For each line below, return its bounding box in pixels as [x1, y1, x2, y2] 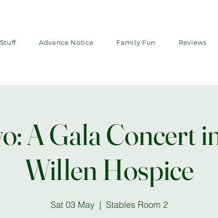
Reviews [179, 38, 207, 46]
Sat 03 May [50, 199, 94, 210]
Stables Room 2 [106, 199, 168, 210]
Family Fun [116, 38, 156, 46]
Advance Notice [39, 38, 94, 46]
